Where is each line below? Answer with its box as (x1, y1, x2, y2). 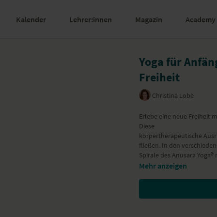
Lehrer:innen (69, 15, 112, 24)
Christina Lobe (152, 91, 194, 100)
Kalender (16, 15, 46, 24)
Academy (186, 15, 216, 24)
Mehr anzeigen (139, 161, 187, 170)
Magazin (135, 15, 162, 24)
